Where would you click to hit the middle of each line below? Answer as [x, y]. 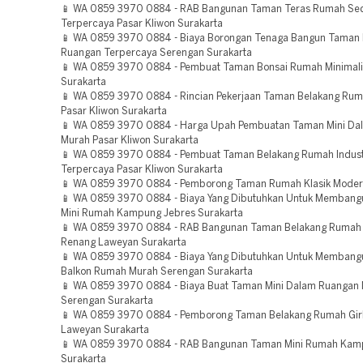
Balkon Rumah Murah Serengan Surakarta [157, 272]
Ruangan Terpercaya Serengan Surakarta [156, 53]
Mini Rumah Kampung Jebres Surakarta [152, 214]
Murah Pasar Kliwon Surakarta [130, 141]
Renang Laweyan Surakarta [124, 243]
